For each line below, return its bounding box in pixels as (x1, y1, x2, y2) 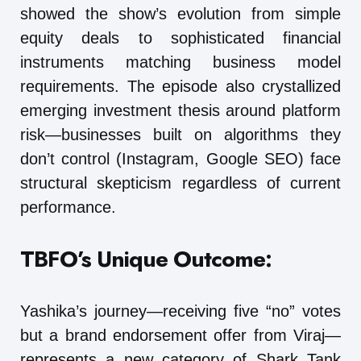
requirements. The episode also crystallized (20, 77, 341, 95)
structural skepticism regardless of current (20, 173, 341, 192)
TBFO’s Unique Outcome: (20, 242, 272, 276)
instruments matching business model (20, 52, 341, 71)
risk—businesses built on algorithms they (20, 125, 341, 143)
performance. (20, 197, 116, 216)
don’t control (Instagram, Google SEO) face (20, 149, 341, 168)
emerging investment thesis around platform (20, 101, 341, 119)
